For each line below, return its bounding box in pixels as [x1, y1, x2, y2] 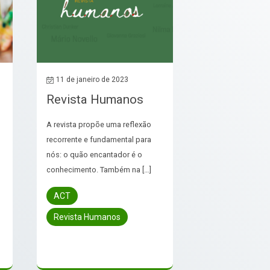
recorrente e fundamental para [46, 134, 152, 144]
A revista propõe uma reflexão [46, 119, 152, 129]
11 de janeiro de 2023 [56, 75, 129, 84]
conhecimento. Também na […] [46, 165, 152, 174]
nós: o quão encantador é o [46, 149, 143, 159]
